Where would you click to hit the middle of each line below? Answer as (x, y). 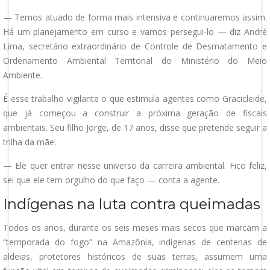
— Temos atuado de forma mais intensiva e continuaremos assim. (135, 17)
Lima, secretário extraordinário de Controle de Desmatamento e (135, 46)
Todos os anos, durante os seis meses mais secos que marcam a (135, 228)
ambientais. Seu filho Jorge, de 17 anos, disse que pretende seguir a (135, 128)
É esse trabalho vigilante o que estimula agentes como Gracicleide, (135, 99)
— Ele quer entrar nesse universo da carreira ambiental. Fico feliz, (135, 166)
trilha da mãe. (30, 142)
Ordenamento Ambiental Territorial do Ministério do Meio (135, 61)
